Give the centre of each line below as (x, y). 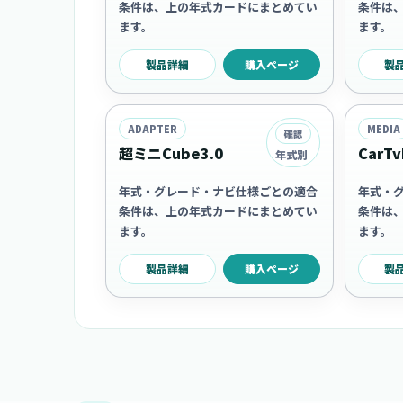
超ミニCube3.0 (171, 153)
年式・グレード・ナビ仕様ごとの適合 (218, 191)
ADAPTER (152, 129)
